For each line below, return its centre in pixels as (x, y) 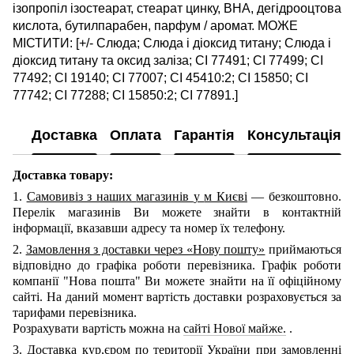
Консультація (294, 136)
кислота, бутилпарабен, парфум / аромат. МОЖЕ (155, 25)
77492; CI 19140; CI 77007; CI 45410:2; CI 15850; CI (160, 77)
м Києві (226, 196)
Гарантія (204, 136)
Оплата (136, 136)
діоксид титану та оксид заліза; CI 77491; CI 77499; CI (168, 60)
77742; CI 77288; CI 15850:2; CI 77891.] (125, 95)
